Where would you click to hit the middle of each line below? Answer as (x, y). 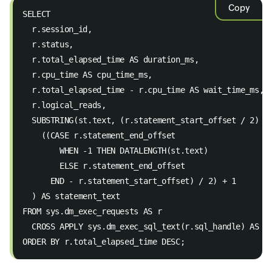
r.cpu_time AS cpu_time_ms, (90, 75)
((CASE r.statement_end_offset (101, 135)
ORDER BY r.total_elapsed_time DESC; (104, 242)
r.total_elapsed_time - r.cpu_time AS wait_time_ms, (145, 90)
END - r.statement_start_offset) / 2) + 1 (132, 181)
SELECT (39, 14)
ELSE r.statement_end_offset (106, 166)
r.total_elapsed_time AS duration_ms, (113, 59)
